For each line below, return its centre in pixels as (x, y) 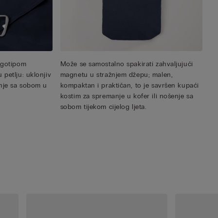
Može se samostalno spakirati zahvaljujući (127, 64)
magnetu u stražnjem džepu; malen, (117, 75)
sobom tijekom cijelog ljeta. (103, 107)
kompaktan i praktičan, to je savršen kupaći (129, 86)
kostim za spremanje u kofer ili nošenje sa (127, 96)
